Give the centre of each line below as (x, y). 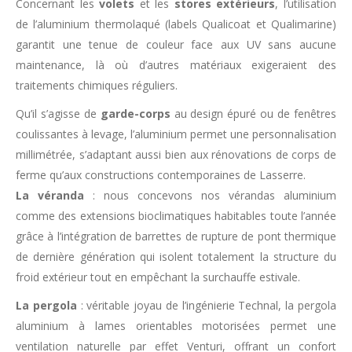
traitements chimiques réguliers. (97, 86)
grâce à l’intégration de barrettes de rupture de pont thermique (176, 236)
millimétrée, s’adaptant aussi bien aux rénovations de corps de (176, 155)
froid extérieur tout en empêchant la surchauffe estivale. (158, 277)
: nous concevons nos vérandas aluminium (210, 196)
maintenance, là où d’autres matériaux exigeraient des (176, 65)
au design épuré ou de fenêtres (253, 114)
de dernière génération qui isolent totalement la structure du (176, 257)
